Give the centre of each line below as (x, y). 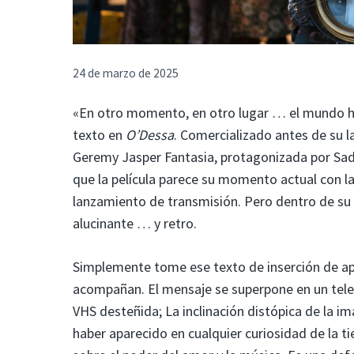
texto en (99, 134)
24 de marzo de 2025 (126, 73)
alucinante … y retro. (135, 223)
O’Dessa (150, 134)
